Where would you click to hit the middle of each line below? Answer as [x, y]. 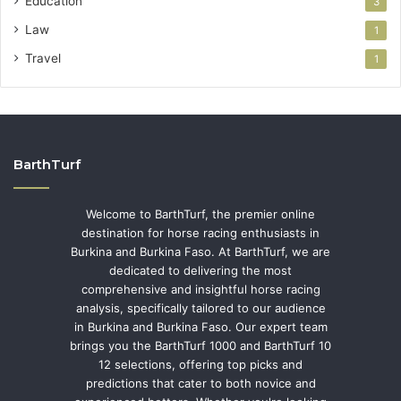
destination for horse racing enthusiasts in [200, 232]
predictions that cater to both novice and [200, 383]
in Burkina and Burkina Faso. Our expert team [200, 326]
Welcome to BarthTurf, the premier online [200, 213]
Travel [43, 58]
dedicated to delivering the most [200, 270]
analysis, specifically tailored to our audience [200, 307]
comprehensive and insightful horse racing [200, 289]
